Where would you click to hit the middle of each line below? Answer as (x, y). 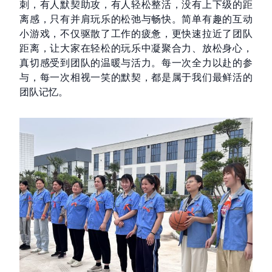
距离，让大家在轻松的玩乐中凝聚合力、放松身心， (136, 48)
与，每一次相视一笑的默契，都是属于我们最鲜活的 (136, 77)
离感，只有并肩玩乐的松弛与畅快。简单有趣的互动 (136, 19)
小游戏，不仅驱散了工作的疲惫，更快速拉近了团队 (136, 34)
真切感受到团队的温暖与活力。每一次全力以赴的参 (136, 63)
